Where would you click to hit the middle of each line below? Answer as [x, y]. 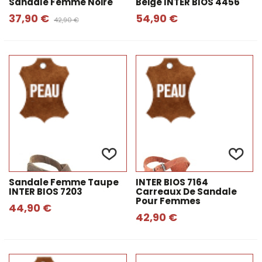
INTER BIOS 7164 [172, 182]
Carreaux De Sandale [186, 192]
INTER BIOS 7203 [46, 192]
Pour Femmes [168, 201]
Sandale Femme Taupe [64, 182]
